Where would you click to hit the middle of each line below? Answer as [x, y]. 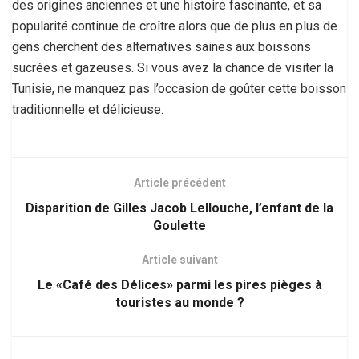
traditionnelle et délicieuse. [88, 109]
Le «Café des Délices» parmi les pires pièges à [179, 284]
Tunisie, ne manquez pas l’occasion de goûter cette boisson [179, 88]
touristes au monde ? [179, 302]
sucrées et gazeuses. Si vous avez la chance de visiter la [173, 67]
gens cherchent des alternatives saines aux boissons [161, 46]
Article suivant [179, 259]
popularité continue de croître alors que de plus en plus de [175, 26]
